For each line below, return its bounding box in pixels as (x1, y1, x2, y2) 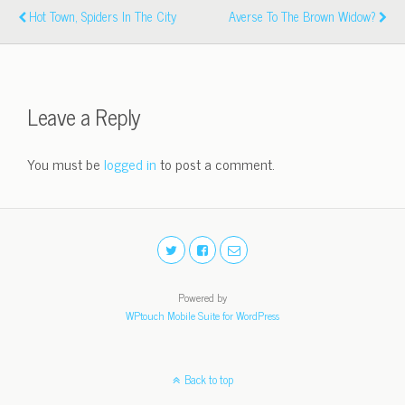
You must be (27, 151, 104, 175)
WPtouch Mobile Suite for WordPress (126, 306, 279, 325)
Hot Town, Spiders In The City (29, 5, 176, 28)
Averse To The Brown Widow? (229, 5, 376, 28)
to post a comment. (156, 151, 275, 175)
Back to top (184, 369, 233, 389)
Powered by (178, 287, 227, 306)
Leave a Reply (27, 99, 141, 134)
